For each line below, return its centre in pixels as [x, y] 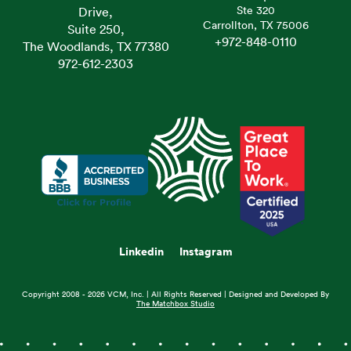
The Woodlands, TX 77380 [96, 47]
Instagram [206, 252]
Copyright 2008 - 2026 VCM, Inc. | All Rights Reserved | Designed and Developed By [175, 295]
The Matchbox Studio [175, 304]
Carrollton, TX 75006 [255, 26]
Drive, [96, 13]
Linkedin [141, 252]
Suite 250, [96, 30]
